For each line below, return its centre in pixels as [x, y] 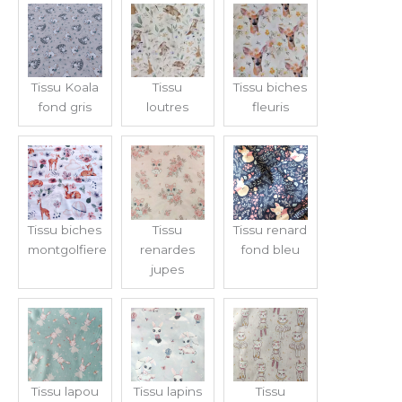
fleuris [270, 107]
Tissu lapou [65, 392]
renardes [168, 249]
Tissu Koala [65, 87]
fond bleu [270, 249]
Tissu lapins [167, 392]
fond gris [65, 107]
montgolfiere [67, 249]
